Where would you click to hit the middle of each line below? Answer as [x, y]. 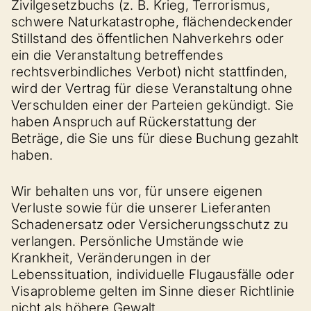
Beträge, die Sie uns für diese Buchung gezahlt [155, 138]
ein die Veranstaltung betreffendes [117, 55]
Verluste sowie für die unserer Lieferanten [141, 208]
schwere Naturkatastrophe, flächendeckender [152, 22]
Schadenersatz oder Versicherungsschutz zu [150, 225]
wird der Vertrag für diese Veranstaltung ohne [152, 88]
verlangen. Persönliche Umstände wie [128, 241]
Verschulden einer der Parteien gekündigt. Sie [153, 105]
